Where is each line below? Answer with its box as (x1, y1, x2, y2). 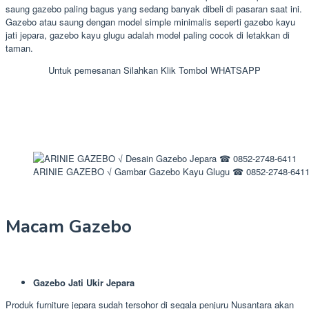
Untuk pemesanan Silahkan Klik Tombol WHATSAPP (48, 63, 261, 77)
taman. (6, 41, 33, 54)
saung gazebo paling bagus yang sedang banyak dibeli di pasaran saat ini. (6, 1, 302, 15)
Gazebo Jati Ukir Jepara (33, 276, 134, 290)
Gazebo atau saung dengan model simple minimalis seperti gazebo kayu (6, 14, 295, 28)
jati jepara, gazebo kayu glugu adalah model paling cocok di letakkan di (6, 28, 290, 41)
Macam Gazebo (6, 215, 132, 239)
